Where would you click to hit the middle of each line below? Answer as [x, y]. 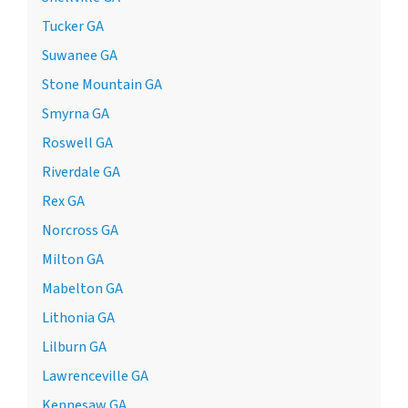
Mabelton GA [82, 288]
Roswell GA [77, 143]
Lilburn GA [74, 347]
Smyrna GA [76, 113]
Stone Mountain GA [102, 84]
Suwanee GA [80, 55]
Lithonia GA [78, 317]
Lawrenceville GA [95, 376]
